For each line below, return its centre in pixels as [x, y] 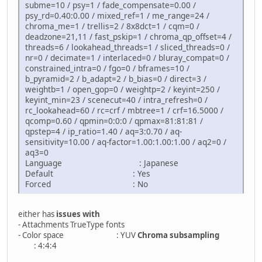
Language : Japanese [102, 163]
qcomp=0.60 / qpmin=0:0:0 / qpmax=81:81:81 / [114, 121]
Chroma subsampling [178, 235]
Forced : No [87, 184]
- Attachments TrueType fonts [71, 225]
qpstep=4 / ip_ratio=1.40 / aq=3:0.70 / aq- [104, 132]
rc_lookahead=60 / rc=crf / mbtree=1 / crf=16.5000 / [124, 111]
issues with [78, 214]
